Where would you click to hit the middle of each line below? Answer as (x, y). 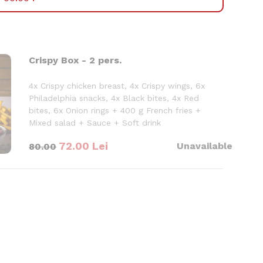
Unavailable (204, 146)
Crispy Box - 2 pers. (75, 60)
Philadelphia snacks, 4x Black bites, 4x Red (114, 98)
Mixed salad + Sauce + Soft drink (95, 123)
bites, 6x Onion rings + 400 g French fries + (115, 110)
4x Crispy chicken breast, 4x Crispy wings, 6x (117, 86)
